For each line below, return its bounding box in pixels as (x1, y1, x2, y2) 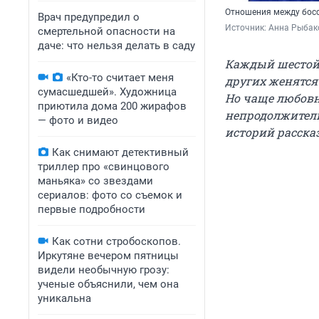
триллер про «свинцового (38, 160, 169, 173)
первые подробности (38, 203, 145, 216)
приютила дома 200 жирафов (38, 100, 187, 113)
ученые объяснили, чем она (38, 278, 179, 291)
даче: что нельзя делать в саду (38, 39, 195, 52)
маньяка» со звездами (38, 174, 153, 187)
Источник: (225, 23, 268, 33)
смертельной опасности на (38, 25, 175, 38)
